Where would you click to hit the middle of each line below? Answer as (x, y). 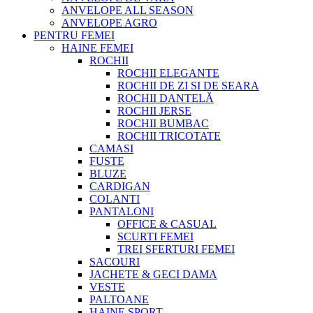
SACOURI (115, 262)
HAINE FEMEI (97, 48)
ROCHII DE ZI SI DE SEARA (188, 86)
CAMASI (111, 149)
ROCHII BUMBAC (163, 124)
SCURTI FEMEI (155, 237)
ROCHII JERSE (154, 111)
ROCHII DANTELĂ (166, 99)
